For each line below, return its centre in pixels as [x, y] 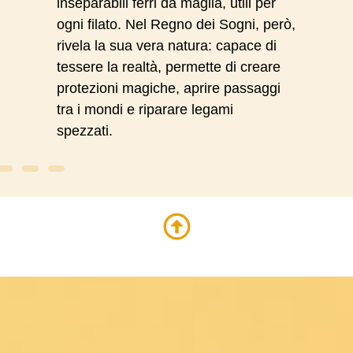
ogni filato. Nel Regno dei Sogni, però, [176, 24]
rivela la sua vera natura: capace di [167, 45]
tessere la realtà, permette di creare [169, 67]
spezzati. [87, 130]
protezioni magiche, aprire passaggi [169, 88]
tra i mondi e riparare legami [145, 109]
